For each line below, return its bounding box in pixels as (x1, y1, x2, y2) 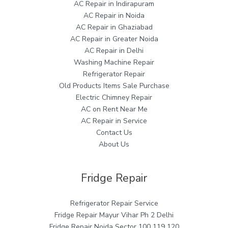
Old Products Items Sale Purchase (59, 81, 169, 91)
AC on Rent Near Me (80, 104, 148, 115)
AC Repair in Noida (83, 11, 145, 21)
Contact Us (96, 128, 132, 138)
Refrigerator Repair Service (70, 198, 158, 208)
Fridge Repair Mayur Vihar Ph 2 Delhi (54, 210, 174, 220)
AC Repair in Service (81, 116, 147, 126)
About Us (99, 139, 129, 150)
